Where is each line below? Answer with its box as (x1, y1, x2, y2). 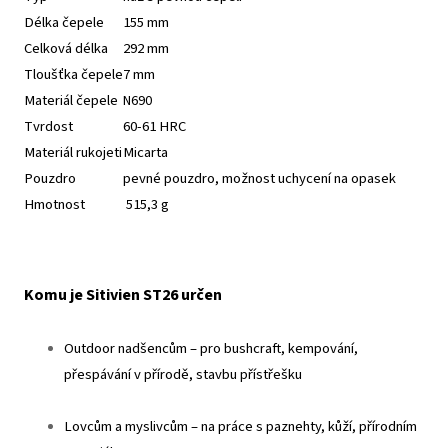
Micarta (123, 141, 168, 163)
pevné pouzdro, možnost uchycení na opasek (123, 167, 396, 189)
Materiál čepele (24, 89, 118, 111)
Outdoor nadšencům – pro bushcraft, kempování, (64, 337, 358, 359)
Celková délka (24, 37, 108, 59)
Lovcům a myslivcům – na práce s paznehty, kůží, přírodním (64, 415, 417, 437)
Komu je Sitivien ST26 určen (24, 283, 222, 306)
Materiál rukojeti (24, 141, 122, 163)
